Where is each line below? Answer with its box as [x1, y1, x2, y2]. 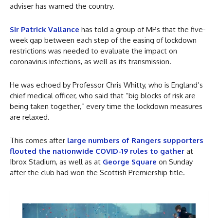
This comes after [10, 135, 65, 145]
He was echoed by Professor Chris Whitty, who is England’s [10, 80, 203, 90]
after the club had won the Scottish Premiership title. [10, 167, 185, 177]
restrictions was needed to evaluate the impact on [10, 46, 177, 55]
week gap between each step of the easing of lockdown [10, 35, 197, 45]
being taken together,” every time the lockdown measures [10, 101, 202, 111]
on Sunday [157, 157, 193, 166]
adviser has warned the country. [10, 1, 114, 11]
